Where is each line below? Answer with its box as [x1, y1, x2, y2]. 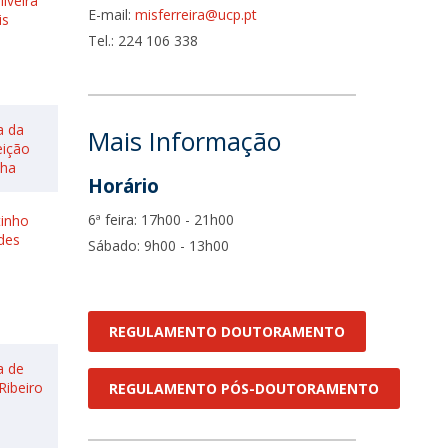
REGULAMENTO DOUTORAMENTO [109, 322, 346, 341]
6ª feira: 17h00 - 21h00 [88, 210, 235, 229]
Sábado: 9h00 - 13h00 [88, 236, 230, 255]
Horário [88, 173, 160, 199]
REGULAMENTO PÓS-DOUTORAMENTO [109, 379, 380, 398]
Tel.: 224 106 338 [88, 31, 199, 50]
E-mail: [88, 5, 136, 24]
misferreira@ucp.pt [135, 5, 258, 24]
